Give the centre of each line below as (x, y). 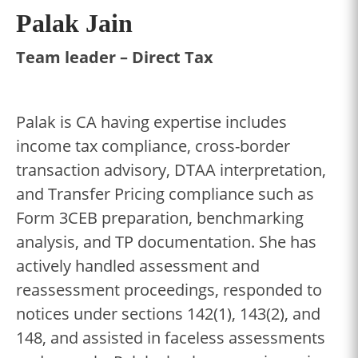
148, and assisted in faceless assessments (171, 337)
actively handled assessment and (138, 265)
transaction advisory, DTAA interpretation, (171, 169)
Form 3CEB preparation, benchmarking (160, 217)
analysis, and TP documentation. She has (166, 241)
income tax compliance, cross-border (153, 145)
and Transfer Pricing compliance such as (165, 193)
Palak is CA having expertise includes (151, 121)
